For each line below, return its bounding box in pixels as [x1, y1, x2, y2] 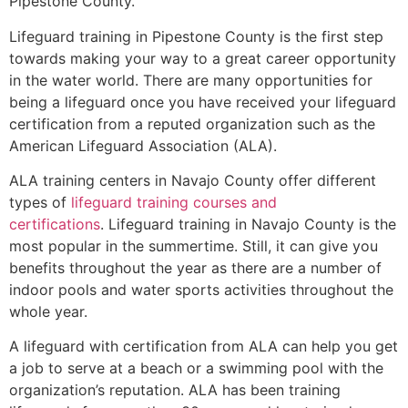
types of [9, 192, 71, 211]
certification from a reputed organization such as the [9, 114, 375, 133]
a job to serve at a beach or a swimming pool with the [9, 359, 383, 378]
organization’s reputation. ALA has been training [9, 381, 341, 400]
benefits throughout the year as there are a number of [9, 258, 382, 277]
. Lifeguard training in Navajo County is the [100, 214, 396, 233]
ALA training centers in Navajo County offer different [9, 170, 376, 189]
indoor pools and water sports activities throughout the [9, 280, 393, 299]
